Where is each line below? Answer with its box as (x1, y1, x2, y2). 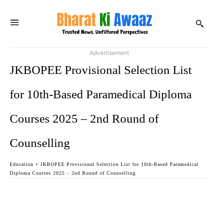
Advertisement (89, 49, 129, 56)
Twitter (100, 189, 120, 196)
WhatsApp (159, 189, 188, 196)
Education (10, 161, 34, 167)
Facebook (34, 189, 60, 196)
